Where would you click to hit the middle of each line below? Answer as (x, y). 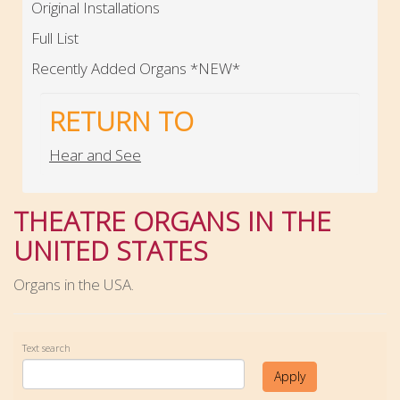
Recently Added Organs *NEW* (136, 68)
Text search (46, 348)
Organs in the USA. (74, 284)
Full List (55, 37)
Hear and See (95, 154)
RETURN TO (121, 121)
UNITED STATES (111, 250)
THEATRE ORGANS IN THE (172, 221)
